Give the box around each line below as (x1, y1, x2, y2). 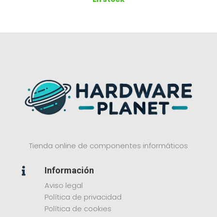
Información (44, 165, 94, 176)
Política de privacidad (44, 192, 122, 202)
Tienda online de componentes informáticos (29, 140, 188, 151)
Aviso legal (44, 180, 83, 191)
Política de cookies (44, 203, 111, 214)
